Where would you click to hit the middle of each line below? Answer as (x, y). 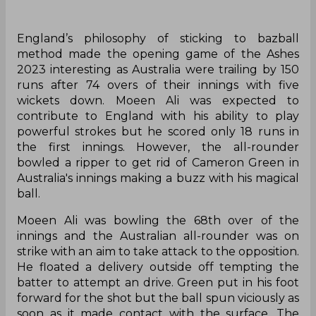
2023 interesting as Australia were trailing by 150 (158, 69)
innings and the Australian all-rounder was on (158, 236)
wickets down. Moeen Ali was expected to (158, 100)
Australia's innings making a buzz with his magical (158, 178)
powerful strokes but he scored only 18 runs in (158, 131)
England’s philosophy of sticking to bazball (158, 38)
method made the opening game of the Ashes (158, 54)
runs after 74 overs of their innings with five (158, 85)
